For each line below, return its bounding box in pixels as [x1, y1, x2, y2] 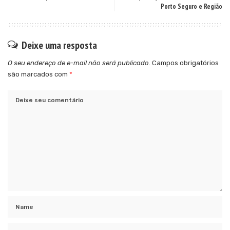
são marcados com [8, 70, 69, 79]
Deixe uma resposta [22, 39, 97, 52]
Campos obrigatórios [152, 59, 219, 67]
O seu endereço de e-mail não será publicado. [8, 59, 150, 67]
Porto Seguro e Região [161, 2, 222, 11]
